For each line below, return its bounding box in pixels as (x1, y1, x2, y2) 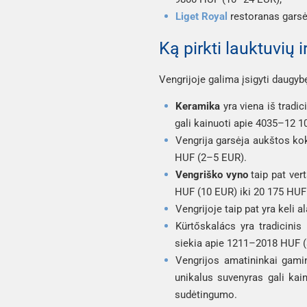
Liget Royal (175, 10, 228, 23)
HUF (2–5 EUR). (175, 151, 247, 164)
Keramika (175, 99, 220, 112)
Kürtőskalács (175, 219, 236, 232)
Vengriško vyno (175, 168, 248, 181)
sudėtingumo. (175, 288, 237, 301)
